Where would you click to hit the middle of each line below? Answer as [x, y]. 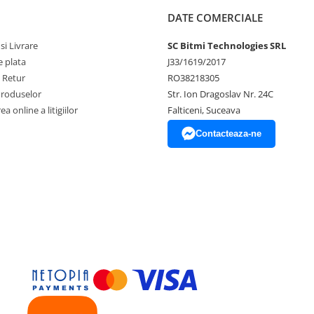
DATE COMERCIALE [215, 18]
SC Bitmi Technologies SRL [227, 46]
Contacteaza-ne [228, 134]
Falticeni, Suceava [204, 110]
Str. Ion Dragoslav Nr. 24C [220, 94]
